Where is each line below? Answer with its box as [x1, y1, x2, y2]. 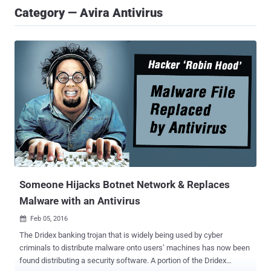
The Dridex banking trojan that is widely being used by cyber [19, 230, 223, 240]
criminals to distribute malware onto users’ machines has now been [19, 243, 250, 253]
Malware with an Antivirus [19, 195, 140, 207]
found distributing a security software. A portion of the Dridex [19, 256, 151, 266]
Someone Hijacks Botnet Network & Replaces [19, 178, 230, 191]
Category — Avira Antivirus [15, 5, 163, 20]
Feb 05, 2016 [30, 215, 68, 223]
